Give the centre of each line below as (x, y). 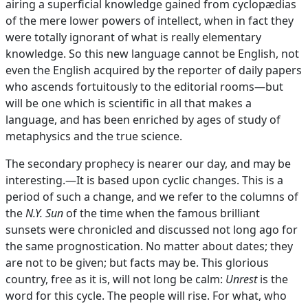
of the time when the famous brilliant (162, 213)
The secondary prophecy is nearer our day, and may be (148, 164)
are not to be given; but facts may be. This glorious (137, 263)
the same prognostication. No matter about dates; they (149, 246)
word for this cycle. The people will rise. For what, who (146, 296)
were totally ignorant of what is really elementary (133, 37)
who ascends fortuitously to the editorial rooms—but (144, 87)
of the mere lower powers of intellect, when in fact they (150, 21)
